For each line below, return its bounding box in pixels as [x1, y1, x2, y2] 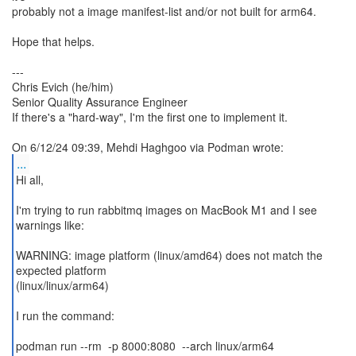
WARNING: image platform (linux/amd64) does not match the [15, 247, 323, 263]
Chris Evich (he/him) [12, 79, 114, 95]
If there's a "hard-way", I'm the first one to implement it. [12, 109, 288, 125]
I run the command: [15, 308, 114, 323]
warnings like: [15, 217, 84, 233]
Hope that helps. [12, 33, 95, 49]
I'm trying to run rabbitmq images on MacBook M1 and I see [15, 202, 317, 218]
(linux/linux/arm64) [15, 277, 109, 293]
